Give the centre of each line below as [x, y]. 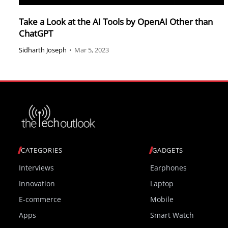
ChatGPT [36, 33]
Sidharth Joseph [43, 50]
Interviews [36, 168]
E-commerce [40, 199]
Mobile [162, 199]
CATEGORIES [42, 150]
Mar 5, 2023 [92, 50]
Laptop [162, 184]
